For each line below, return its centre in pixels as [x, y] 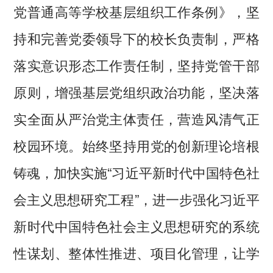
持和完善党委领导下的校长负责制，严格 [136, 38]
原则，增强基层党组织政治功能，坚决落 [136, 92]
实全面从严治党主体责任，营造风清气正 [136, 119]
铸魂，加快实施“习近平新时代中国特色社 [136, 172]
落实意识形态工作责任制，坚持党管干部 [136, 65]
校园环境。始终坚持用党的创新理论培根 [136, 145]
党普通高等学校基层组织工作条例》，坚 [136, 11]
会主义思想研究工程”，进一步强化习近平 [136, 199]
